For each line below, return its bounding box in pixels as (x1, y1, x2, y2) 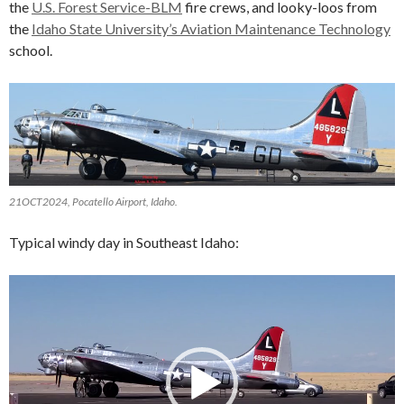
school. (9, 41, 52, 60)
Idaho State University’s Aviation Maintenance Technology (32, 20, 390, 38)
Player (8, 298, 48, 316)
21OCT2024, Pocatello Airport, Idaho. (9, 195, 178, 209)
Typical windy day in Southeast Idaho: (9, 234, 239, 252)
